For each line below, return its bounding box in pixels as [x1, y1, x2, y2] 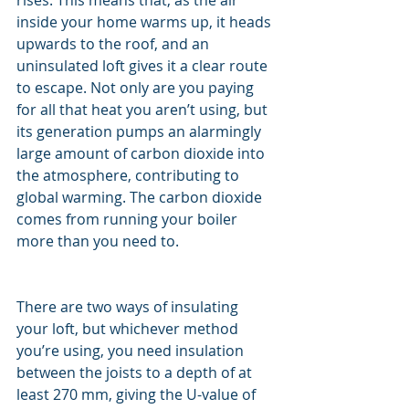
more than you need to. [16, 231, 179, 251]
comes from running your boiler [16, 209, 241, 229]
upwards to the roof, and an [16, 34, 213, 54]
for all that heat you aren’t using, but [16, 100, 271, 120]
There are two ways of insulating [16, 297, 242, 317]
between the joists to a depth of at [16, 362, 256, 383]
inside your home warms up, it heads [16, 12, 275, 32]
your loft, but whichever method [16, 319, 242, 339]
